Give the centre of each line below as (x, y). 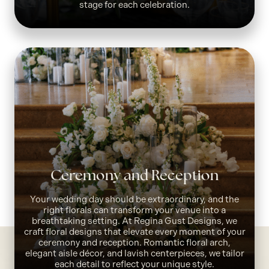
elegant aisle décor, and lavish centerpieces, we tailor (134, 253)
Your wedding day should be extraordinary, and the (134, 199)
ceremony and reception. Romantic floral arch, (134, 242)
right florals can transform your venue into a (134, 210)
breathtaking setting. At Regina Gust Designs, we (134, 221)
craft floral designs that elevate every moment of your (134, 231)
